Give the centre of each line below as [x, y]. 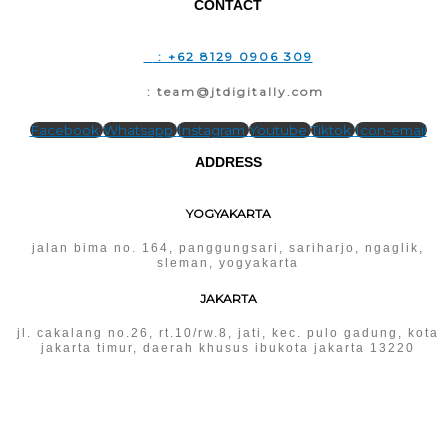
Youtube [277, 130]
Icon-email [390, 130]
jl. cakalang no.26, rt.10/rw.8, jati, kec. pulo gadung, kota [228, 332]
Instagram [210, 130]
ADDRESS [228, 161]
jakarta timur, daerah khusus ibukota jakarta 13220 [228, 347]
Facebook [64, 130]
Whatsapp [137, 130]
